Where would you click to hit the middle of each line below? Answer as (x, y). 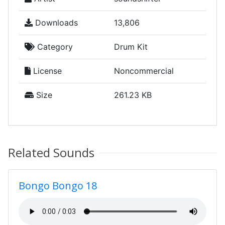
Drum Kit (131, 47)
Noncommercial (144, 71)
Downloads (55, 23)
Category (54, 47)
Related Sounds (51, 152)
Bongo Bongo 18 (58, 186)
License (46, 71)
